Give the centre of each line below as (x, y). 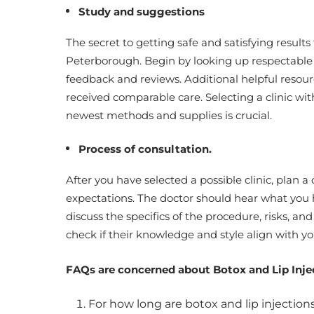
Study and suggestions (143, 12)
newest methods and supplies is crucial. (170, 115)
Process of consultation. (146, 149)
